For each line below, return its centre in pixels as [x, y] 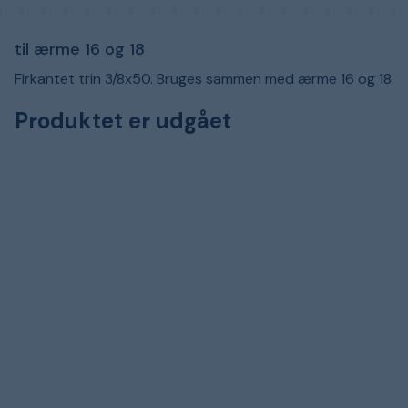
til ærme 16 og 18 [80, 49]
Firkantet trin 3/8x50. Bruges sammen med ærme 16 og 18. [204, 79]
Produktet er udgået [123, 121]
